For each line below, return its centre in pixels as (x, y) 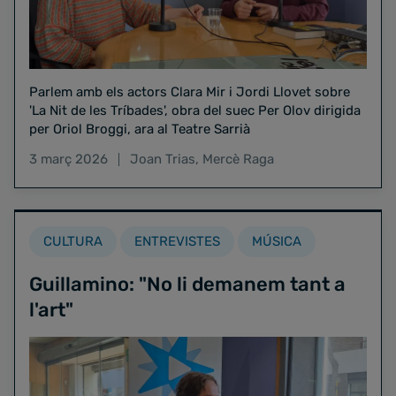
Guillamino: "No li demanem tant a (187, 284)
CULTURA (73, 241)
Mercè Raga (238, 159)
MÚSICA (277, 241)
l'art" (51, 309)
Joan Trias (163, 159)
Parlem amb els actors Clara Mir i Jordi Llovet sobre (190, 91)
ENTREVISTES (177, 241)
